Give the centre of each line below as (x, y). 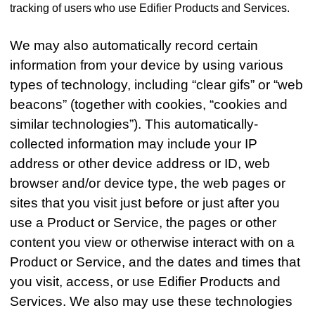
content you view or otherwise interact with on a (153, 243)
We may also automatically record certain (134, 46)
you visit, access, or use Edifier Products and (146, 282)
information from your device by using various (147, 65)
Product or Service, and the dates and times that (155, 262)
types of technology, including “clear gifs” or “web (157, 85)
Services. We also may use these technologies (152, 302)
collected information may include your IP (134, 144)
